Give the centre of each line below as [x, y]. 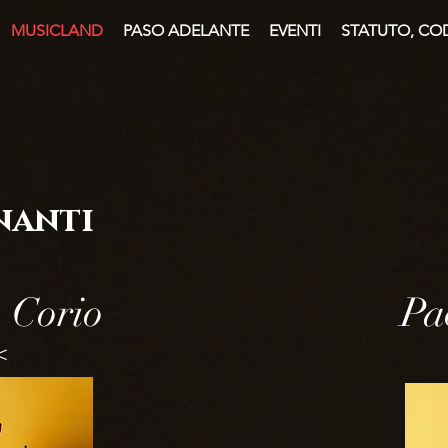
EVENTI [295, 30]
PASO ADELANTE [186, 30]
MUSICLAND [57, 30]
